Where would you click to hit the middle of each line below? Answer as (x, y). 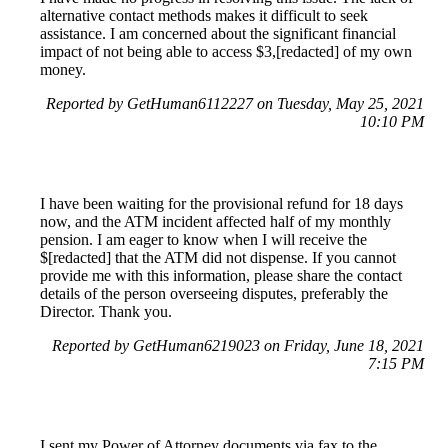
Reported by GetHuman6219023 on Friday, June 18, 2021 (238, 345)
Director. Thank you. (106, 311)
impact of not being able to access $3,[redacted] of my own (226, 51)
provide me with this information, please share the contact (221, 275)
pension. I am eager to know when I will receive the (203, 239)
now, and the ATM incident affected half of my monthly (215, 221)
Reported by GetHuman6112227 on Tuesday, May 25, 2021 (235, 103)
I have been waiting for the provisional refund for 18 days (221, 203)
